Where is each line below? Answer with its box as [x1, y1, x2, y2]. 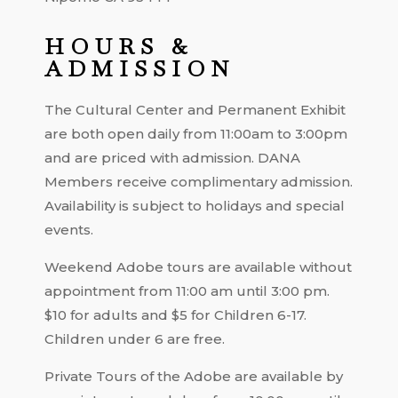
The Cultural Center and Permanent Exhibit [44, 101, 346, 119]
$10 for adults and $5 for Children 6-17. [44, 306, 306, 324]
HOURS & [44, 32, 193, 61]
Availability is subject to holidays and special [44, 197, 345, 215]
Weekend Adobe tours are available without [44, 259, 352, 276]
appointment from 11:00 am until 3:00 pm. [44, 283, 330, 300]
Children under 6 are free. [44, 330, 225, 348]
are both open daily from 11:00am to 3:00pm [44, 125, 347, 143]
